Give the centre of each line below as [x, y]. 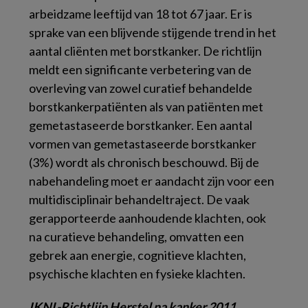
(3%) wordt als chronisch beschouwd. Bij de [144, 162]
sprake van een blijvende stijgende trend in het [153, 32]
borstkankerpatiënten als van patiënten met [146, 107]
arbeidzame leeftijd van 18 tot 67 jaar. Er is [141, 14]
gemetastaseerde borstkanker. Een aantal [141, 125]
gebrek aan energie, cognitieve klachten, [137, 255]
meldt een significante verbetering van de [140, 69]
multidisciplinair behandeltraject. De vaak [139, 199]
